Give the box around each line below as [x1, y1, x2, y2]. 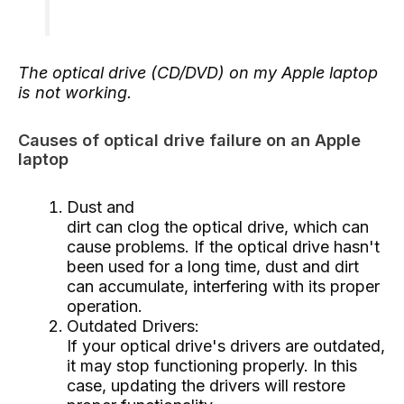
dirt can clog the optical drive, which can [67, 216, 369, 236]
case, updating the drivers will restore [67, 375, 345, 395]
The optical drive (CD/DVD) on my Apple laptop [18, 62, 378, 82]
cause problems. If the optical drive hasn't [67, 236, 380, 256]
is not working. [18, 82, 132, 102]
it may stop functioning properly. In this [67, 355, 357, 375]
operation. [67, 296, 142, 316]
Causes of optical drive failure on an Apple [18, 130, 361, 151]
